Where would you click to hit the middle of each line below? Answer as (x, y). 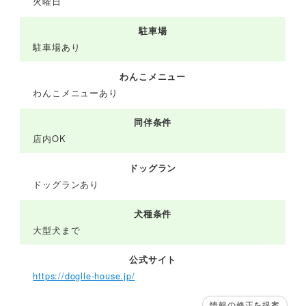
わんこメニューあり (75, 93)
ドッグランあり (66, 184)
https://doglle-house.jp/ (84, 276)
